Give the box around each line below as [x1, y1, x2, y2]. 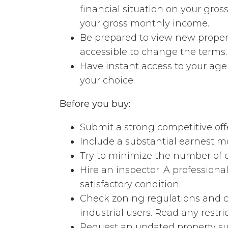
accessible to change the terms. [80, 46, 227, 58]
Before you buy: [60, 98, 130, 109]
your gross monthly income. [80, 17, 209, 29]
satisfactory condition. [80, 178, 181, 190]
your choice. [80, 74, 135, 86]
